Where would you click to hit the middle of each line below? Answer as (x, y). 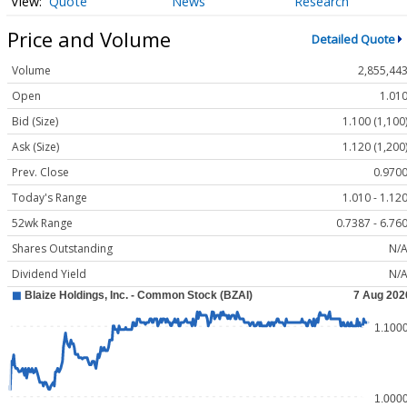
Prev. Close (40, 173)
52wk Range (42, 223)
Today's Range (50, 198)
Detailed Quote (353, 39)
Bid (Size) (35, 122)
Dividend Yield (49, 274)
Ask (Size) (35, 147)
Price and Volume (89, 39)
